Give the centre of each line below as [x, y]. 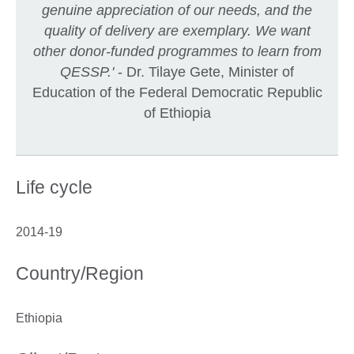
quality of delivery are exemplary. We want [177, 31]
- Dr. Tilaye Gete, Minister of [204, 72]
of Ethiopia [177, 113]
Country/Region [80, 274]
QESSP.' [87, 72]
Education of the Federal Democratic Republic [177, 93]
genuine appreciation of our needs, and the [177, 11]
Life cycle [54, 188]
